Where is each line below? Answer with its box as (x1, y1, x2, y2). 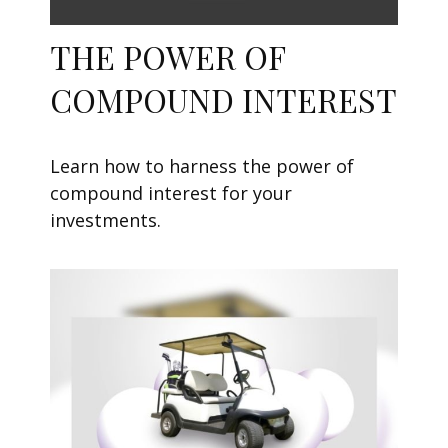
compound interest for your (50, 180, 292, 205)
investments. (50, 207, 161, 232)
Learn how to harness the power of (50, 153, 354, 178)
